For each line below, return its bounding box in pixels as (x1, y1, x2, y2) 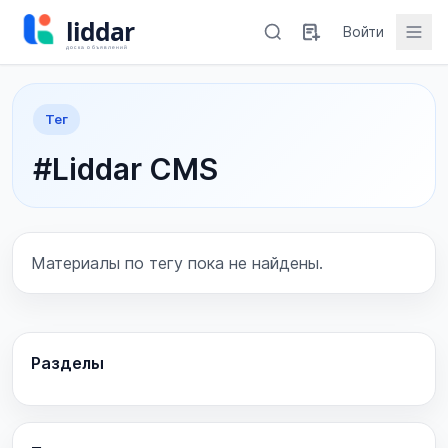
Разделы (31, 353, 104, 373)
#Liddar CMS (33, 151, 218, 187)
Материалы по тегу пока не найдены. (31, 253, 323, 273)
